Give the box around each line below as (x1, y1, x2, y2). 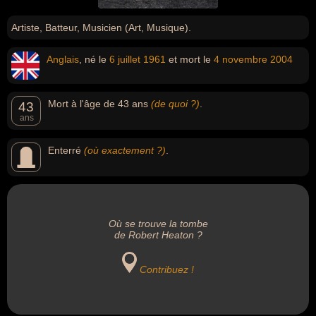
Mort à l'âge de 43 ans (48, 98, 151, 109)
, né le (79, 54, 109, 65)
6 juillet (109, 54, 140, 65)
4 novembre (214, 54, 267, 65)
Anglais (47, 54, 79, 65)
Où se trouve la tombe (108, 218, 208, 229)
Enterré (48, 145, 84, 156)
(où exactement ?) (84, 145, 166, 156)
